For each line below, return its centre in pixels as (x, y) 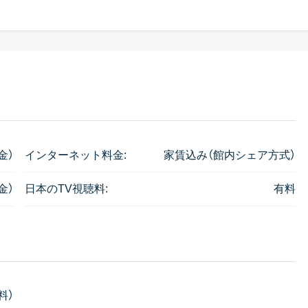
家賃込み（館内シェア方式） (230, 155)
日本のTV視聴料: (66, 189)
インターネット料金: (75, 155)
